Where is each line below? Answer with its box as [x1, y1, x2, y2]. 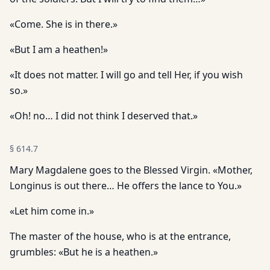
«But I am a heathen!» [10, 43, 108, 56]
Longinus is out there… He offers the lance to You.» [10, 179, 242, 192]
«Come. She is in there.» [10, 17, 118, 31]
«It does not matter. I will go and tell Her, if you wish [10, 68, 243, 81]
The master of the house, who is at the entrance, [10, 230, 231, 243]
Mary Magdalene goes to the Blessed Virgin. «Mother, [10, 163, 253, 177]
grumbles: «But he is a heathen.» [10, 245, 158, 259]
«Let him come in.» [10, 204, 94, 218]
